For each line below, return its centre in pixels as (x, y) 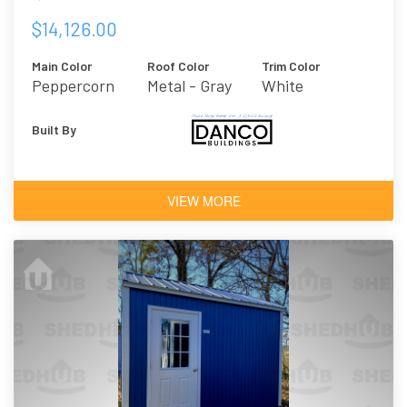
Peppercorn (73, 86)
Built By (54, 130)
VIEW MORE (203, 201)
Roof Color (178, 66)
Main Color (62, 66)
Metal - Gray (189, 86)
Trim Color (291, 66)
